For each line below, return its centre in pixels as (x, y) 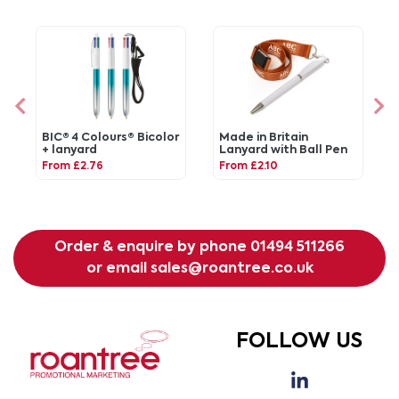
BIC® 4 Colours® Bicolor (111, 137)
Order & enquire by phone (152, 248)
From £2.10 (249, 166)
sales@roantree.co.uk (232, 269)
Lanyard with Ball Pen (284, 150)
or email (118, 269)
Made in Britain (264, 137)
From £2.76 (73, 166)
